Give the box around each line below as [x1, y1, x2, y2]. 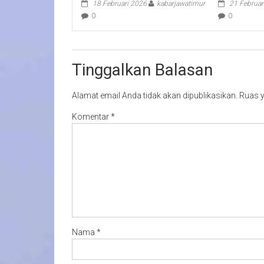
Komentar [72, 111, 111, 121]
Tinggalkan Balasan [72, 60, 213, 80]
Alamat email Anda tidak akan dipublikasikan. [72, 90, 237, 100]
